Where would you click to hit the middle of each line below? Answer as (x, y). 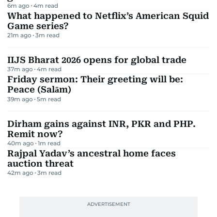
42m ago (20, 172)
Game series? (38, 26)
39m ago (20, 99)
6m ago (18, 5)
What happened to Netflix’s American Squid (108, 15)
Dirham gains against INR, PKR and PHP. (101, 124)
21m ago (19, 35)
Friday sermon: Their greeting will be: (95, 79)
